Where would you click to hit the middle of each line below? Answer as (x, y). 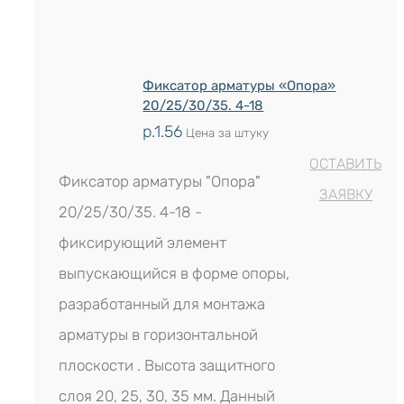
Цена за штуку (226, 133)
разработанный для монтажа (162, 304)
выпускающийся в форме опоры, (174, 273)
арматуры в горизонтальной (159, 335)
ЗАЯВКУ (345, 194)
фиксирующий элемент (143, 243)
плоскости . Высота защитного (167, 365)
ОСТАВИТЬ (346, 164)
